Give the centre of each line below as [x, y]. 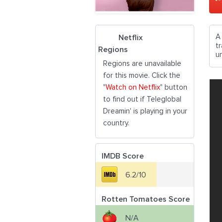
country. [116, 123]
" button [174, 87]
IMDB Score [123, 156]
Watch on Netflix [133, 87]
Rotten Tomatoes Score [146, 199]
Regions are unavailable [142, 64]
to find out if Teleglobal [142, 99]
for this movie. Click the [142, 76]
